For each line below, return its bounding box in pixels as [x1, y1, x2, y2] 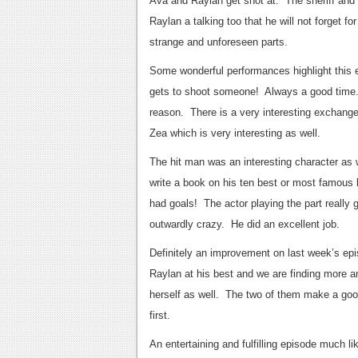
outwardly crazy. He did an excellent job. [149, 218, 340, 230]
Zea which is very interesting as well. [149, 127, 320, 139]
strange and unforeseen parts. [149, 36, 288, 48]
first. [149, 309, 170, 321]
